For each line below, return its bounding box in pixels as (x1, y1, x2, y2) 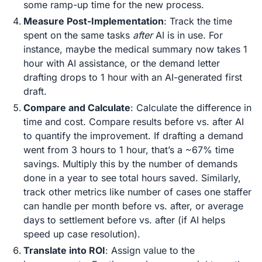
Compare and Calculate (23, 102, 130, 113)
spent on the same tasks (23, 29, 133, 41)
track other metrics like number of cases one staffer (23, 186, 251, 198)
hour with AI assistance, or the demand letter (23, 57, 220, 69)
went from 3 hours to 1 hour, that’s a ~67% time (23, 144, 234, 156)
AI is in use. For (153, 29, 223, 41)
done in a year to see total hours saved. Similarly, (23, 172, 241, 184)
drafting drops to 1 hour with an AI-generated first (23, 71, 242, 83)
